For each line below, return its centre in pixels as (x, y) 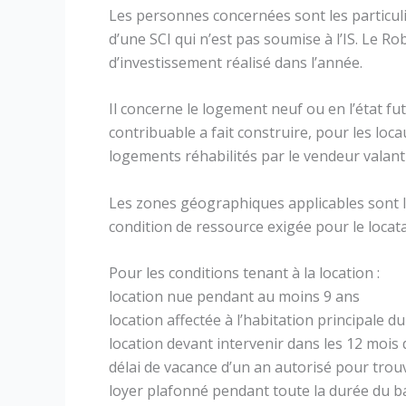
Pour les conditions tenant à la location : (244, 273)
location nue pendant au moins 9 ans (234, 297)
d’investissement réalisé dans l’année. (236, 62)
